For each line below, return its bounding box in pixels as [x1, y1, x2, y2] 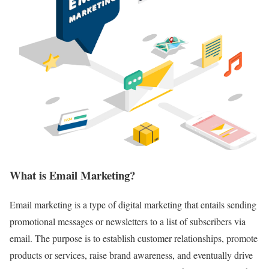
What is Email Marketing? [10, 166, 135, 183]
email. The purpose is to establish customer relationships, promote [10, 231, 258, 244]
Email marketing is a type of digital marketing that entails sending [10, 198, 256, 211]
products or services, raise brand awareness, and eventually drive [10, 248, 253, 261]
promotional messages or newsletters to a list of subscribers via [10, 214, 246, 228]
